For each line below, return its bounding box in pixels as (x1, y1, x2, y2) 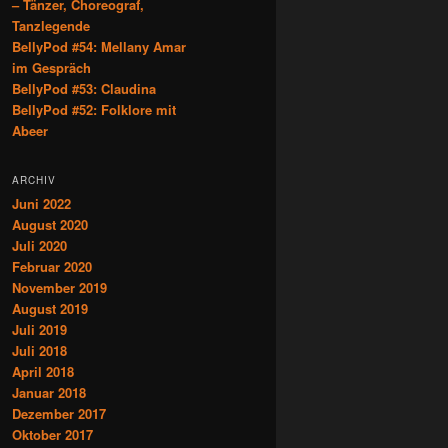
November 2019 (12, 278, 107, 298)
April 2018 (12, 362, 74, 382)
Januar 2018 (12, 383, 86, 403)
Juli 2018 (12, 341, 67, 361)
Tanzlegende (12, 15, 90, 35)
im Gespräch (12, 57, 91, 77)
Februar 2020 (12, 257, 92, 277)
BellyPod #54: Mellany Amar (12, 36, 186, 56)
